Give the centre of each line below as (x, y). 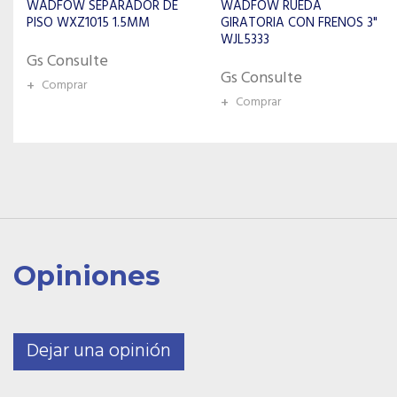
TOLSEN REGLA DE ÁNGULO (300, 25)
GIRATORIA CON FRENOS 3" (105, 23)
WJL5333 (51, 40)
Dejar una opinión (99, 351)
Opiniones (87, 276)
